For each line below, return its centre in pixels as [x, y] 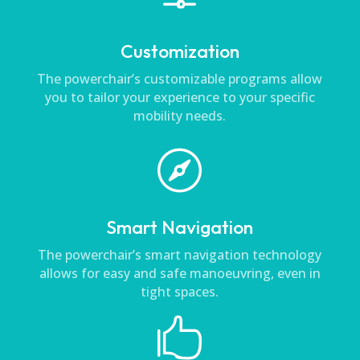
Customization [180, 51]
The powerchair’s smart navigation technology [180, 255]
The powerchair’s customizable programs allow [180, 79]
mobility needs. [180, 116]
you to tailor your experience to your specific [180, 98]
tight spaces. [180, 292]
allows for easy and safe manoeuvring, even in [180, 274]
